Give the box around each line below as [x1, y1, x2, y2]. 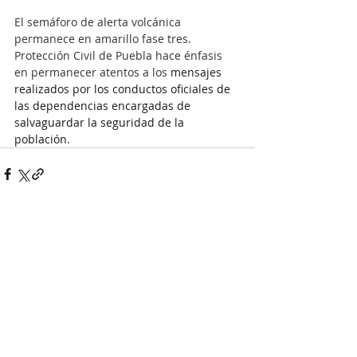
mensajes [171, 64, 225, 80]
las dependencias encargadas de [14, 97, 194, 113]
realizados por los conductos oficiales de [14, 80, 233, 96]
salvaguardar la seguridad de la [14, 114, 187, 130]
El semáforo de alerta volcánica [14, 14, 184, 29]
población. [14, 131, 70, 147]
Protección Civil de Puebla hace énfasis [14, 47, 226, 63]
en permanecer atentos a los [14, 64, 171, 80]
